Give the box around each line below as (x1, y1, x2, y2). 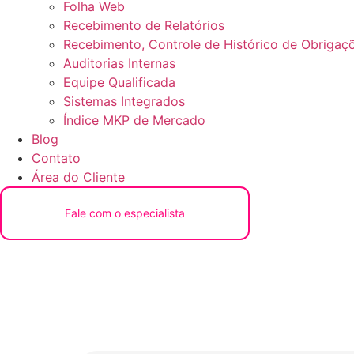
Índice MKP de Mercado (63, 112, 205, 128)
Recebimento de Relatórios (63, 17, 224, 33)
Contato (32, 150, 81, 166)
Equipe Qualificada (63, 74, 175, 90)
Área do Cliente (32, 169, 125, 185)
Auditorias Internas (63, 55, 175, 71)
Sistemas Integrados (63, 93, 185, 109)
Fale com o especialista (65, 206, 185, 220)
